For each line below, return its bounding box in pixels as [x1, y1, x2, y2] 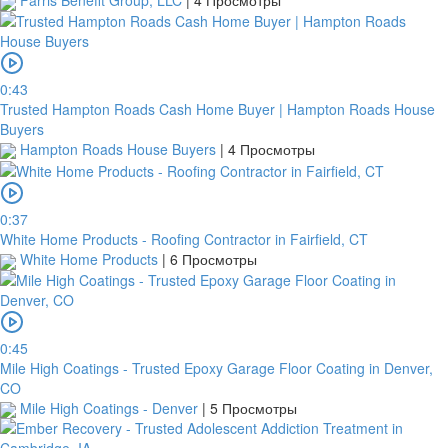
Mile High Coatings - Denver [16, 397, 202, 418]
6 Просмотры [170, 249, 257, 270]
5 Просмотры [210, 397, 297, 418]
